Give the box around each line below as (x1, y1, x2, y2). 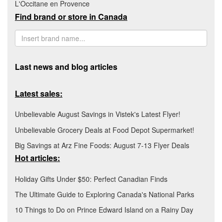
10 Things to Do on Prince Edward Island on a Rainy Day (15, 205, 193, 215)
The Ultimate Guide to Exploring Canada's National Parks (15, 189, 194, 200)
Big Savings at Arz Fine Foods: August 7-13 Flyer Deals (15, 140, 189, 150)
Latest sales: (15, 87, 62, 99)
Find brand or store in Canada (15, 10, 127, 22)
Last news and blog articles (15, 60, 117, 72)
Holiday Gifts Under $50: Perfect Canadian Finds (15, 173, 167, 184)
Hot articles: (15, 152, 60, 164)
